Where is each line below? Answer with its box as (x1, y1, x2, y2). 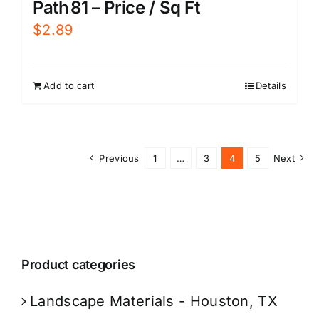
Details (255, 79, 286, 91)
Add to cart (43, 79, 95, 91)
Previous (99, 152, 140, 164)
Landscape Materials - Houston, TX (30, 292, 278, 310)
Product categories (21, 256, 136, 272)
